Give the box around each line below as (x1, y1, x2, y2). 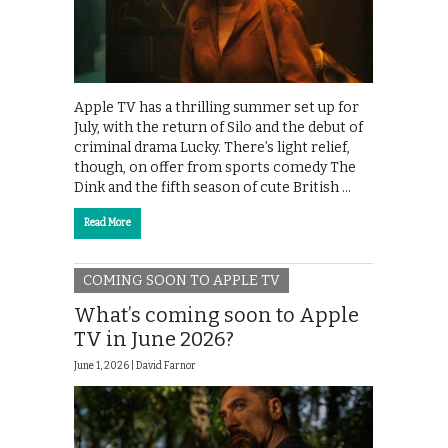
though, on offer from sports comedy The (74, 158, 356, 176)
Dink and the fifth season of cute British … (74, 178, 351, 196)
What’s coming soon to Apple (74, 303, 359, 328)
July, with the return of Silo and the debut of (74, 118, 363, 136)
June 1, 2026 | (74, 360, 136, 373)
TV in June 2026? (74, 327, 234, 352)
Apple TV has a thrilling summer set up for (74, 98, 359, 116)
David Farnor (136, 360, 196, 373)
